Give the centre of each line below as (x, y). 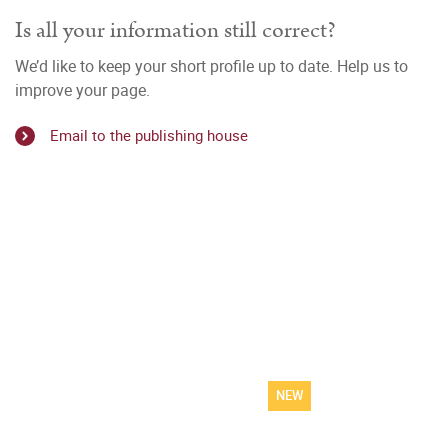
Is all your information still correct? (175, 30)
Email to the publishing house (149, 135)
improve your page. (82, 90)
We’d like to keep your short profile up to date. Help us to (211, 66)
